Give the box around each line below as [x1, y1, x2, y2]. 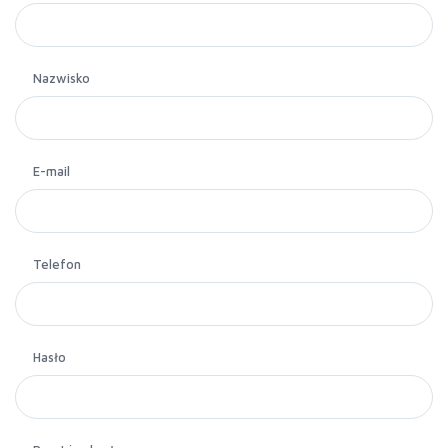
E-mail [33, 163, 70, 179]
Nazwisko [33, 70, 90, 86]
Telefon [33, 256, 81, 272]
